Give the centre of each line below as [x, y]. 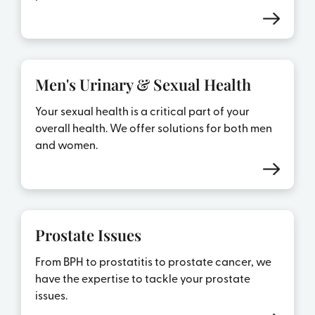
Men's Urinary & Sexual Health [143, 85]
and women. [66, 144]
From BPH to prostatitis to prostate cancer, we [153, 261]
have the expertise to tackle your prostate [142, 278]
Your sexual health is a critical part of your [142, 111]
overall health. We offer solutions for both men [153, 128]
